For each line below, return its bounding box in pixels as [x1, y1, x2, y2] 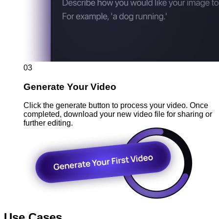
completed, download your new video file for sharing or [23, 110, 212, 119]
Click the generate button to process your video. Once [23, 101, 208, 110]
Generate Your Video [23, 81, 116, 92]
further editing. [23, 119, 73, 128]
